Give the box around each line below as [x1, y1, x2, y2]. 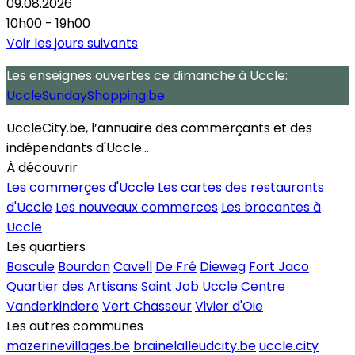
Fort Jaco [249, 257, 309, 276]
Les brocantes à [221, 197, 321, 216]
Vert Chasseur [102, 296, 192, 315]
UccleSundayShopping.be [6, 86, 165, 105]
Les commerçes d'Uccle [6, 177, 155, 197]
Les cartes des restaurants [158, 177, 324, 197]
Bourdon [58, 257, 110, 276]
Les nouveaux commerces [55, 197, 218, 216]
